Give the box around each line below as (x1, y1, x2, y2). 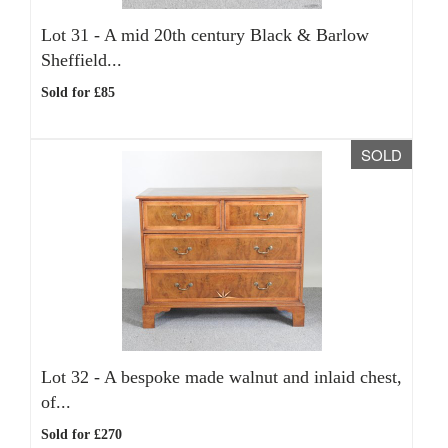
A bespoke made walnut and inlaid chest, (104, 367, 402, 387)
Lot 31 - (41, 25, 104, 45)
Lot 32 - (41, 367, 104, 387)
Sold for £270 (41, 427, 122, 442)
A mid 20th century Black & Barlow (104, 25, 369, 45)
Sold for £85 (41, 85, 115, 100)
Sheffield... (41, 50, 122, 70)
